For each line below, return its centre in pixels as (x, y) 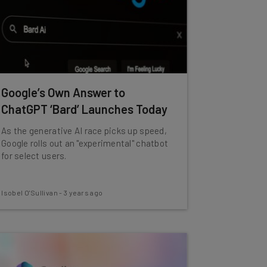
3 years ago (83, 193)
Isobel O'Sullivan (30, 193)
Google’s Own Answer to (63, 92)
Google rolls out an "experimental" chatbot (85, 143)
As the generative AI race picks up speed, (84, 131)
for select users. (34, 156)
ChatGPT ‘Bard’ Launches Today (85, 109)
